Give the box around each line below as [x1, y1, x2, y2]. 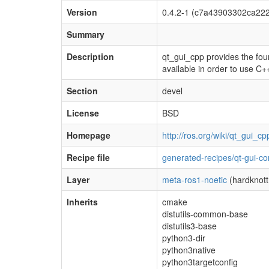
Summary [67, 28, 104, 41]
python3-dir [162, 232, 205, 244]
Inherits [67, 196, 98, 208]
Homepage [67, 129, 110, 142]
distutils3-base [162, 220, 217, 232]
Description [67, 50, 114, 63]
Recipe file [67, 151, 110, 164]
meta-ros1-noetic [162, 174, 227, 186]
